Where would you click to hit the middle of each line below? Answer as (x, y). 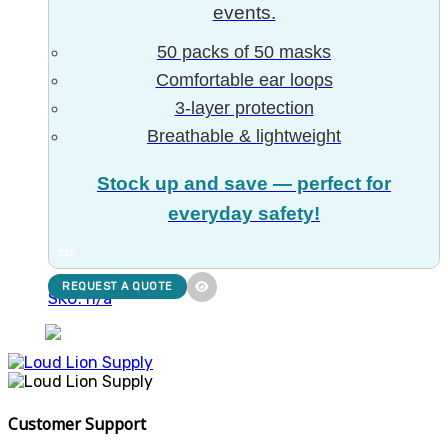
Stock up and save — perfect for (244, 184)
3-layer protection (244, 107)
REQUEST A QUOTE (117, 287)
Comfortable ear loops (244, 79)
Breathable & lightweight (244, 135)
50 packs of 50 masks (244, 51)
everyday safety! (244, 214)
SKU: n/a (80, 299)
